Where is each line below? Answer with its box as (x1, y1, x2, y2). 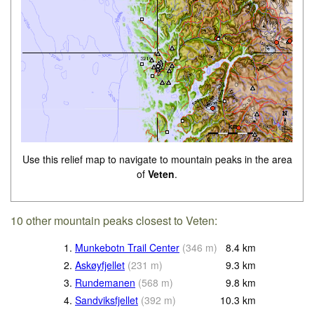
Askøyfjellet (75, 257, 125, 272)
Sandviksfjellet (75, 292, 138, 307)
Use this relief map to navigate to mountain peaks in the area (22, 151, 292, 166)
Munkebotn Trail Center (75, 240, 179, 254)
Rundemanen (75, 275, 135, 289)
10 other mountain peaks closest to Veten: (11, 212, 218, 228)
